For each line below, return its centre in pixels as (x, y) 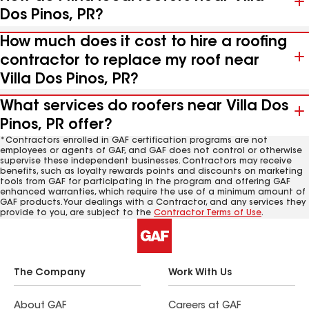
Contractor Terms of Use (208, 213)
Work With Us (200, 273)
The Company (50, 273)
